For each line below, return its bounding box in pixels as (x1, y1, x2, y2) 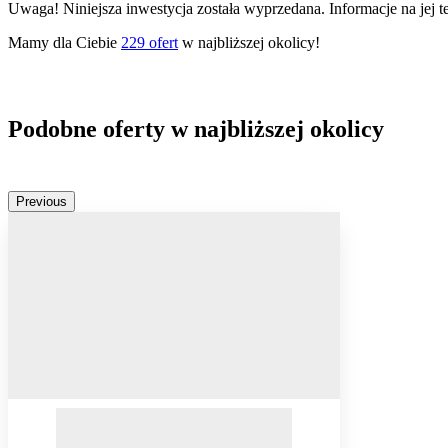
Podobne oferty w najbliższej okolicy (8, 116, 384, 143)
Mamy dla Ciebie (8, 34, 121, 52)
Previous (16, 194, 67, 210)
